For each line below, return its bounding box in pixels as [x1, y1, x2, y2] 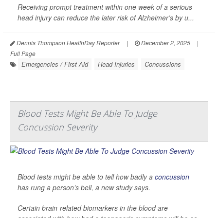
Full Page [10, 49, 36, 57]
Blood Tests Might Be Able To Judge [18, 107, 157, 119]
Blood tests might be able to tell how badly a [18, 171, 155, 182]
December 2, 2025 [140, 38, 190, 47]
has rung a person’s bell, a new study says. [18, 182, 150, 192]
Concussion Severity [18, 121, 97, 133]
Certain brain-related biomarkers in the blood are [18, 202, 168, 213]
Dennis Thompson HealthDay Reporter [15, 38, 120, 47]
